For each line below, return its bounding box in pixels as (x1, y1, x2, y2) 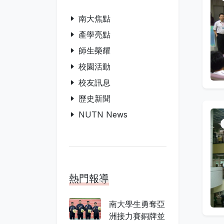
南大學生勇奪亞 (109, 199, 165, 209)
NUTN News (78, 109, 127, 119)
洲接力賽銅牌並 (109, 211, 165, 221)
